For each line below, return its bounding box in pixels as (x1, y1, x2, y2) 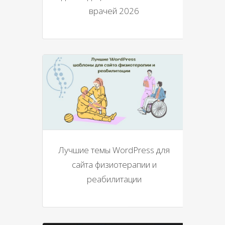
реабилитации (86, 173, 142, 185)
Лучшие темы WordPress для (58, 144, 170, 156)
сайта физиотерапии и (71, 158, 157, 170)
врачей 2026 (89, 5, 139, 17)
